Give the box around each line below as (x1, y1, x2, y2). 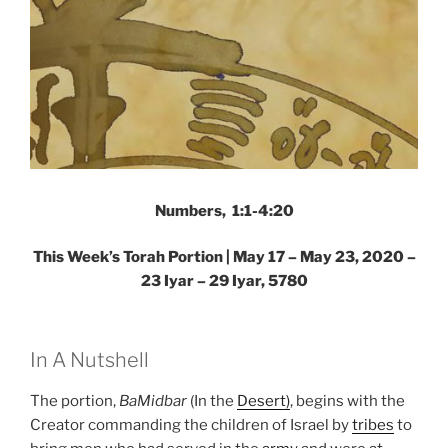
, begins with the (290, 391, 405, 410)
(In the (187, 391, 237, 410)
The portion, (30, 391, 119, 410)
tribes (352, 415, 394, 434)
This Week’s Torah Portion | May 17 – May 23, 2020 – (32, 248, 416, 267)
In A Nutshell (30, 347, 149, 372)
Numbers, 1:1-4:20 (154, 201, 294, 220)
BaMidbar (119, 391, 187, 410)
